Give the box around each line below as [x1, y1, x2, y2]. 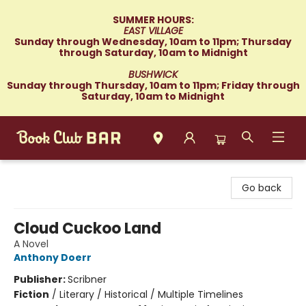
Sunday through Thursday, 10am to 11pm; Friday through [6, 79, 300, 92]
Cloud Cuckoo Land [14, 218, 161, 239]
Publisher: [14, 273, 68, 286]
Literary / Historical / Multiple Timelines [59, 288, 243, 301]
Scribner [68, 273, 107, 286]
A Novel [14, 237, 48, 251]
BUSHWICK [128, 68, 178, 81]
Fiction [14, 288, 49, 301]
